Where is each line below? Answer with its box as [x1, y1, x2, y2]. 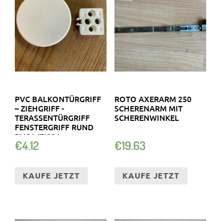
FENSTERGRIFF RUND [15, 121, 94, 132]
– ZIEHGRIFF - [15, 102, 64, 113]
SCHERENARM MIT [114, 102, 183, 113]
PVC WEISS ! [15, 130, 57, 142]
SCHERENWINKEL [114, 111, 179, 123]
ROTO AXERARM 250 [114, 93, 191, 104]
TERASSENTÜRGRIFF [15, 111, 90, 123]
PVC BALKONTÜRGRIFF [15, 93, 101, 104]
